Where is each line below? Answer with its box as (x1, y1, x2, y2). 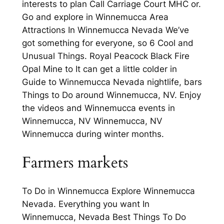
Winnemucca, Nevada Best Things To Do (21, 212, 186, 222)
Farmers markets (21, 151, 128, 173)
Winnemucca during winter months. (21, 128, 164, 139)
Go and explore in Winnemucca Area (21, 11, 168, 22)
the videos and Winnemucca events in (21, 102, 175, 113)
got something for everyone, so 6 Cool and (21, 37, 193, 48)
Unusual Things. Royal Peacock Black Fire (21, 50, 189, 61)
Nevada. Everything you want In (21, 199, 149, 209)
